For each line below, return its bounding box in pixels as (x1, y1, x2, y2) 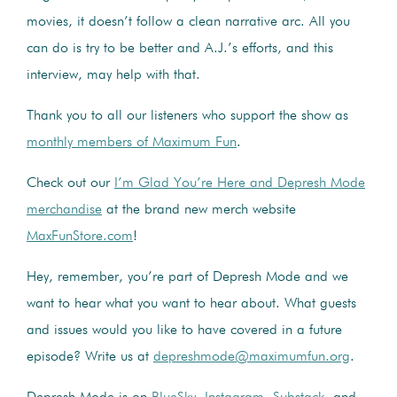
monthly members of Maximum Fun (27, 135, 237, 150)
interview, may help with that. (27, 67, 200, 82)
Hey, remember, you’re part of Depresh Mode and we (27, 269, 348, 284)
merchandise (27, 202, 102, 217)
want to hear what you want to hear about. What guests (27, 296, 356, 311)
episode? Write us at (27, 349, 153, 364)
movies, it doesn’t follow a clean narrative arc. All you (27, 14, 350, 29)
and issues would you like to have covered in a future (27, 323, 342, 338)
